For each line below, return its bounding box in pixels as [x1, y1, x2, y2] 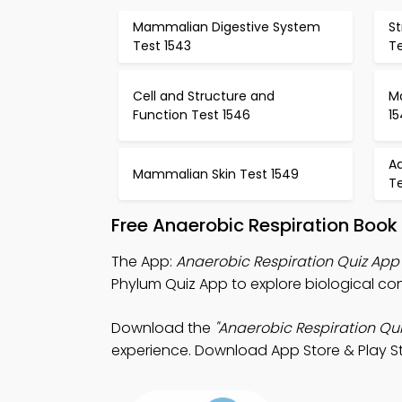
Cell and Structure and [133, 86, 275, 105]
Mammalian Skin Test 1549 [133, 164, 299, 183]
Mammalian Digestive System [133, 18, 320, 36]
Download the [111, 318, 214, 338]
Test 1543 [133, 37, 191, 55]
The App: [111, 251, 176, 272]
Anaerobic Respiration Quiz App [176, 251, 399, 272]
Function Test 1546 [133, 105, 250, 124]
